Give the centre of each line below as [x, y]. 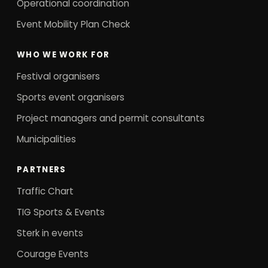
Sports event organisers [71, 98]
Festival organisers [58, 77]
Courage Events [53, 254]
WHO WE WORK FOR [63, 55]
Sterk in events [50, 233]
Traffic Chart [45, 191]
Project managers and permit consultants [111, 118]
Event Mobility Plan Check [73, 25]
